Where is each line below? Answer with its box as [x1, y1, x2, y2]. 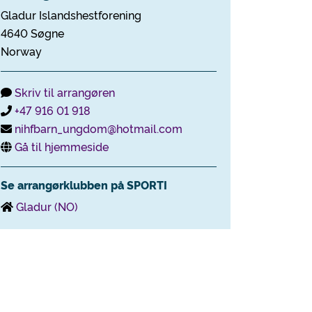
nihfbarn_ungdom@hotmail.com [15, 120, 182, 136]
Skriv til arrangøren [15, 84, 115, 100]
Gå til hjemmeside [15, 139, 109, 154]
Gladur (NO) [16, 198, 78, 214]
